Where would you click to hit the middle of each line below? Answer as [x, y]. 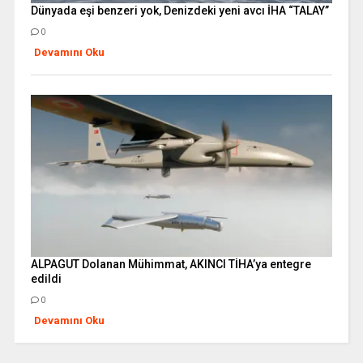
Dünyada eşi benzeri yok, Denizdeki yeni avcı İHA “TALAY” [179, 10]
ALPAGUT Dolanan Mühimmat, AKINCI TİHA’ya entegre [171, 264]
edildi [46, 278]
